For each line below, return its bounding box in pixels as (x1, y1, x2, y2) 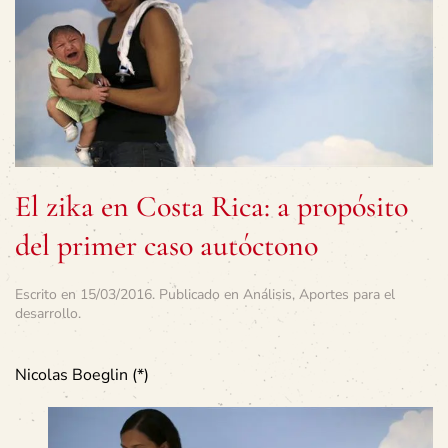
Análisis (243, 285, 292, 305)
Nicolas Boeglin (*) (15, 364, 149, 387)
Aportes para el (299, 285, 395, 305)
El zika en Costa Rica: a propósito (15, 188, 408, 226)
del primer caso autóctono (15, 227, 318, 265)
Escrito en (15, 285, 80, 305)
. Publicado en (152, 285, 243, 305)
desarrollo (15, 304, 78, 324)
